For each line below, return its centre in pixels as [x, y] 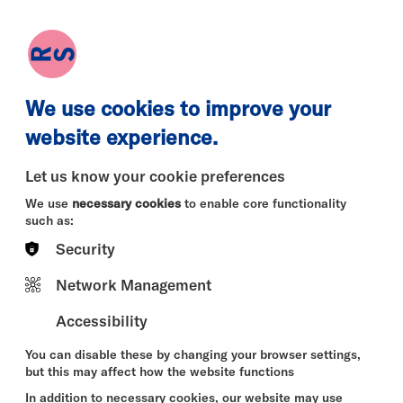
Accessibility [102, 321]
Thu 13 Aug [55, 268]
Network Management [134, 285]
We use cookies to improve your [178, 108]
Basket [277, 29]
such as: [49, 220]
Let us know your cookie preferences [155, 176]
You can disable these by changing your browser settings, [193, 354]
